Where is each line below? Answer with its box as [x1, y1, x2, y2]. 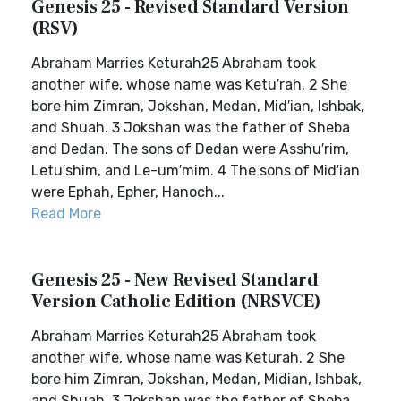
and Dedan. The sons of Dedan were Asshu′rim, [31, 141, 349, 158]
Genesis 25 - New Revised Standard [31, 269, 319, 292]
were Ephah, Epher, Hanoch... [31, 183, 225, 200]
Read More [31, 205, 101, 222]
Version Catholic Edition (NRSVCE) [31, 290, 321, 313]
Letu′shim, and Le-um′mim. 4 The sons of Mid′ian [31, 162, 360, 179]
